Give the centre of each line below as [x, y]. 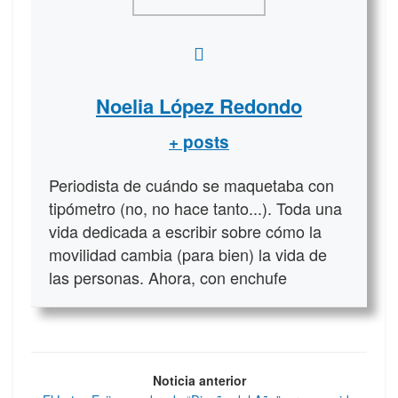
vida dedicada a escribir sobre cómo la [185, 231]
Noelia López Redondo [199, 106]
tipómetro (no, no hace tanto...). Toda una [195, 208]
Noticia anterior [199, 381]
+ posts [199, 142]
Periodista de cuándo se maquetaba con [191, 185]
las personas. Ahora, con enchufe [168, 278]
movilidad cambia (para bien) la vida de [188, 255]
